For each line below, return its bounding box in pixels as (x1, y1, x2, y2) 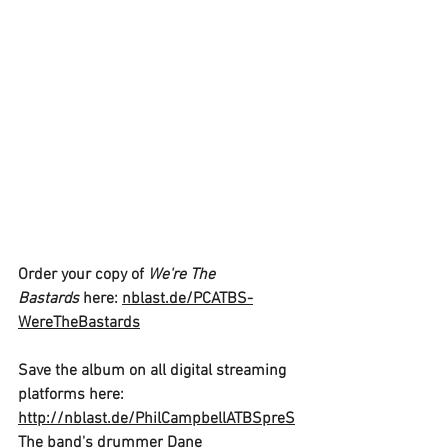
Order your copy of (18, 265, 148, 286)
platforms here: (18, 385, 124, 406)
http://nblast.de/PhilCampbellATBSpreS (18, 409, 295, 430)
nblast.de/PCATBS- (122, 289, 253, 310)
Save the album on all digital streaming (18, 361, 290, 382)
